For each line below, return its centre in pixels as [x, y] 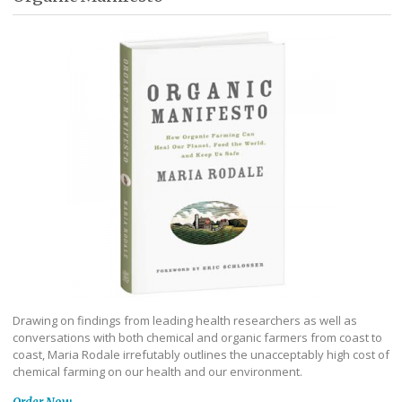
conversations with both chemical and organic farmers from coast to [197, 338]
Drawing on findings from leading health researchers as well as [185, 321]
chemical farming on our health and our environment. [157, 372]
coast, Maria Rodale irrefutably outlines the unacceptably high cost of [201, 355]
